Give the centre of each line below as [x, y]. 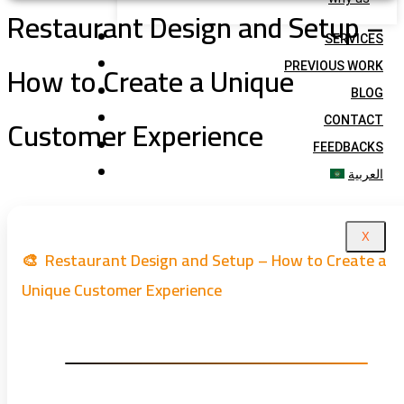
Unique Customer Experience [122, 290]
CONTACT [353, 120]
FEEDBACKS [348, 147]
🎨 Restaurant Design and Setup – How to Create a [204, 261]
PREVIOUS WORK [334, 66]
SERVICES [354, 39]
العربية [366, 174]
